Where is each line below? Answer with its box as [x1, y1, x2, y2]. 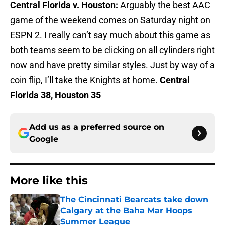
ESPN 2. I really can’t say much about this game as [10, 30, 210, 41]
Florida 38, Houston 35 [10, 90, 101, 101]
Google [29, 134, 58, 144]
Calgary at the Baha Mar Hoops [60, 206, 192, 216]
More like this [10, 174, 88, 188]
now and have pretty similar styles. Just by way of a [10, 60, 215, 71]
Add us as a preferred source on [29, 122, 164, 132]
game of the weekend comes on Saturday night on [10, 15, 210, 26]
